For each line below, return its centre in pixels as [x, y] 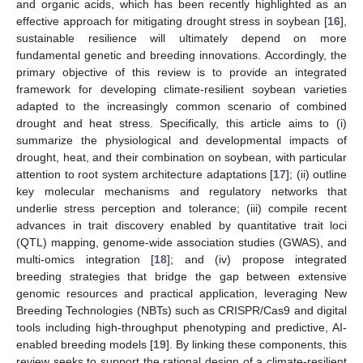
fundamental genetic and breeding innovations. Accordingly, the [181, 56]
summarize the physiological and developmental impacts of [181, 141]
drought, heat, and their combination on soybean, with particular [181, 158]
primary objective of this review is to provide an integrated [181, 73]
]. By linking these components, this [256, 345]
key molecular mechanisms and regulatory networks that [181, 192]
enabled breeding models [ [85, 345]
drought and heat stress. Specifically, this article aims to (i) [181, 124]
